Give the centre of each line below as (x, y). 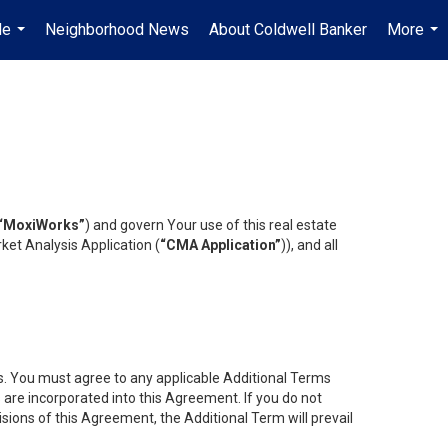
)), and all (309, 245)
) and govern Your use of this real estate (211, 225)
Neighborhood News (117, 29)
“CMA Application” (220, 245)
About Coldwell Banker (288, 29)
